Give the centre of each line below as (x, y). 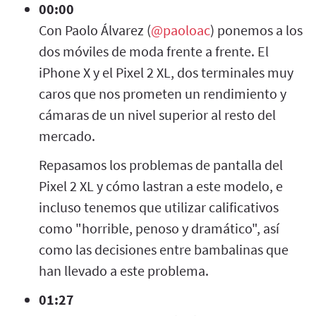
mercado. (67, 135)
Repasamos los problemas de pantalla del (161, 164)
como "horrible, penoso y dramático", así (159, 228)
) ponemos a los (256, 30)
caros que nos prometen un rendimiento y (163, 93)
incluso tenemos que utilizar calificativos (159, 207)
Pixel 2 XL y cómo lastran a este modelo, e (161, 186)
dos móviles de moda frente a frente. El (154, 51)
